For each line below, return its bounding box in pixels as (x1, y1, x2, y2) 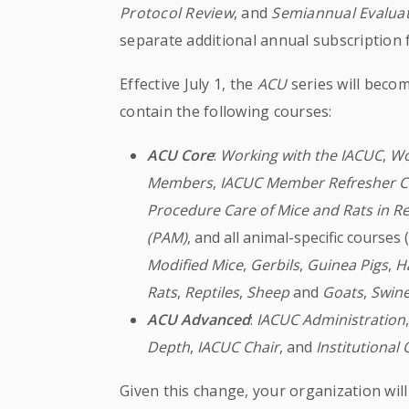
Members (147, 173, 214, 193)
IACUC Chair (197, 337, 280, 357)
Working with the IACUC (220, 145, 383, 165)
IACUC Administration (257, 309, 406, 330)
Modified (147, 255, 208, 275)
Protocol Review (120, 3, 234, 23)
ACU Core (147, 145, 215, 165)
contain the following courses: (120, 101, 332, 121)
